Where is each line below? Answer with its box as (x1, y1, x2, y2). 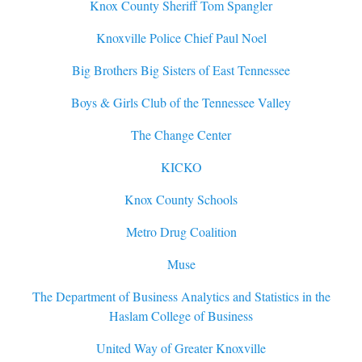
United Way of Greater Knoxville (96, 339, 266, 357)
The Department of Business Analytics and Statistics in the (32, 288, 330, 305)
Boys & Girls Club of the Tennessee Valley (71, 94, 291, 112)
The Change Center (131, 126, 231, 144)
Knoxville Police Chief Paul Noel (95, 29, 267, 47)
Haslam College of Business (109, 307, 253, 325)
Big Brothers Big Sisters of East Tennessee (72, 61, 290, 79)
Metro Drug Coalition (125, 223, 237, 241)
